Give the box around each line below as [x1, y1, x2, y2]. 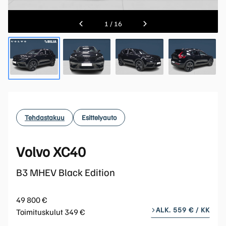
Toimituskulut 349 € [16, 206, 85, 217]
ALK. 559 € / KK [156, 205, 210, 214]
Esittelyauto [82, 113, 117, 122]
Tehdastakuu [25, 113, 65, 122]
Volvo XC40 [16, 142, 86, 160]
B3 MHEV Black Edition [16, 165, 115, 179]
